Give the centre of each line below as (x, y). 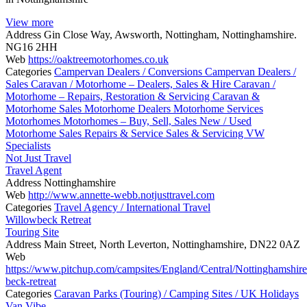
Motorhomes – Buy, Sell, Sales (131, 121)
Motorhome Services (218, 108)
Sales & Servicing (206, 133)
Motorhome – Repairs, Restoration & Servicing (109, 96)
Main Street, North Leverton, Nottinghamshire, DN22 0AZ (172, 244)
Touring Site (32, 232)
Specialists (28, 145)
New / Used (225, 121)
